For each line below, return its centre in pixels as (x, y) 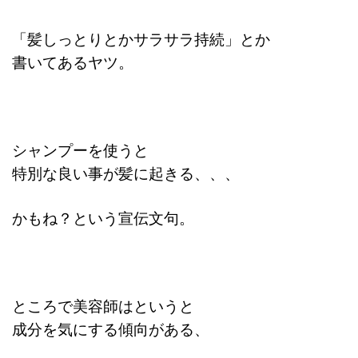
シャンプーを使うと (80, 149)
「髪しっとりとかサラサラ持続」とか (141, 38)
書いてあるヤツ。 (73, 61)
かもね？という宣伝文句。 (103, 217)
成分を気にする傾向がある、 (111, 328)
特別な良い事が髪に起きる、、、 (126, 172)
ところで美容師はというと (103, 305)
